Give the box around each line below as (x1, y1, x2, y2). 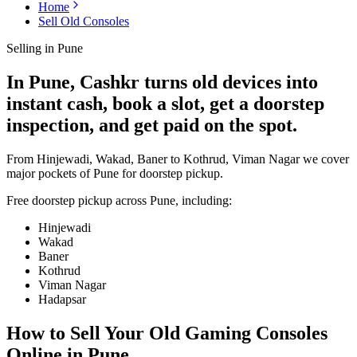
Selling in (6, 41, 57, 55)
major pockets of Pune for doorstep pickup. (6, 166, 223, 180)
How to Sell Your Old (6, 322, 180, 343)
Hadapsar (38, 292, 86, 306)
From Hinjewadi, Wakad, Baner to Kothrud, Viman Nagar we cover (6, 151, 349, 166)
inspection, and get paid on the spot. (6, 114, 297, 135)
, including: (175, 193, 232, 207)
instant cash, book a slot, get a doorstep (6, 92, 324, 114)
